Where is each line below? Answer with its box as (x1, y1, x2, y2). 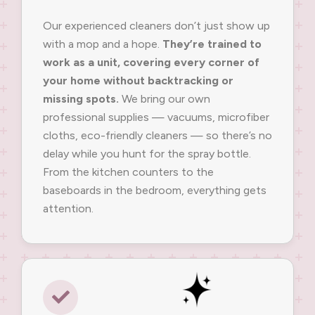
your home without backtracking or (43, 74, 233, 88)
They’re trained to (162, 37, 262, 51)
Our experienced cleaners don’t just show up (43, 19, 270, 33)
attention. (43, 202, 94, 216)
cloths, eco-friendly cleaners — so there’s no (43, 129, 272, 143)
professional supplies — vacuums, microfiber (43, 110, 269, 124)
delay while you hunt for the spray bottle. (43, 147, 251, 161)
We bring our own (119, 92, 210, 106)
